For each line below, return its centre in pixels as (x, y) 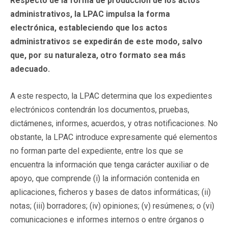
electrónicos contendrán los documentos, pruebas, (100, 109)
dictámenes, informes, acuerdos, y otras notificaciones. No (114, 123)
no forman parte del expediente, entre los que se (97, 151)
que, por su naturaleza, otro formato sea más (98, 55)
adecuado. (30, 69)
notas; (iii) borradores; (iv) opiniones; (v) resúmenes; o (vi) (112, 206)
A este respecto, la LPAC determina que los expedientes (111, 96)
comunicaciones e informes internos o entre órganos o (107, 219)
